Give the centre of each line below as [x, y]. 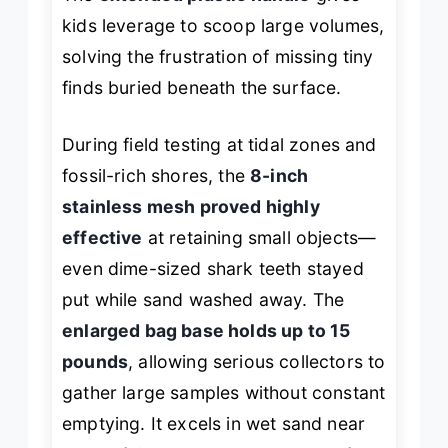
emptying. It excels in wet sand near [214, 424]
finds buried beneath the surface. [202, 87]
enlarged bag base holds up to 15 [206, 331]
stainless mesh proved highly [191, 207]
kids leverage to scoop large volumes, [223, 25]
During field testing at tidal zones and [219, 145]
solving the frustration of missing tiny [218, 56]
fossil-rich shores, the [156, 176]
